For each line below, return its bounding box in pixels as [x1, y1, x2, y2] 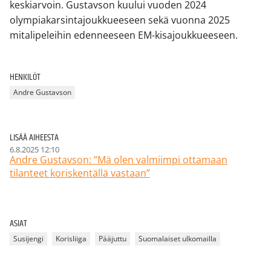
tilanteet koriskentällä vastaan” [10, 166, 150, 180]
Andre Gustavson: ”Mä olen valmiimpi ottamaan [10, 152, 227, 166]
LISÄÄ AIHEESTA [10, 129, 59, 145]
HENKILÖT [10, 69, 41, 85]
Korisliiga [56, 233, 87, 244]
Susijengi [13, 233, 44, 244]
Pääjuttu [99, 233, 126, 244]
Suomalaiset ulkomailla [139, 233, 217, 244]
